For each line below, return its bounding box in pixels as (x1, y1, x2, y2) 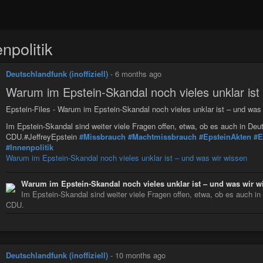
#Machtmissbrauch (128, 130, 197, 142)
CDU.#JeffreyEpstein (6, 130, 79, 142)
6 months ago (115, 68, 161, 79)
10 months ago (115, 249, 166, 261)
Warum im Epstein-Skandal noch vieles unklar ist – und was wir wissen (6, 151, 247, 163)
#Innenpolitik (6, 141, 53, 153)
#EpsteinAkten (199, 130, 251, 142)
